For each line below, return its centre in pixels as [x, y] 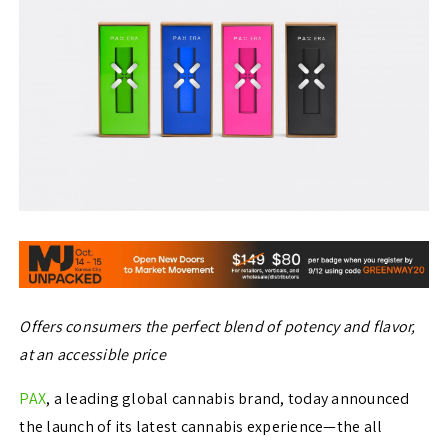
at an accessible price [92, 355]
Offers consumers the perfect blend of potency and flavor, [217, 327]
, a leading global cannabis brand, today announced [228, 399]
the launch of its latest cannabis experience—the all [201, 427]
